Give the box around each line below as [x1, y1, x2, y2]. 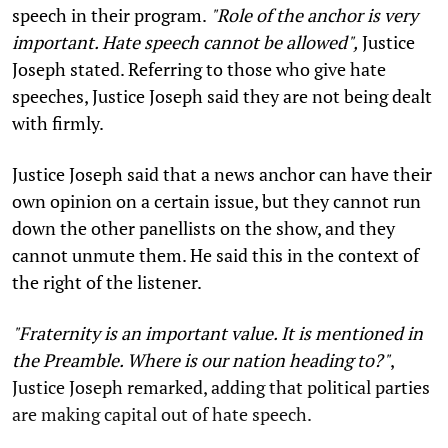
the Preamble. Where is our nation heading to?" [12, 348, 390, 373]
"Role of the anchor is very [210, 3, 418, 28]
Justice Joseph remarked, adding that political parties [12, 375, 430, 400]
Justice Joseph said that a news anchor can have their [12, 162, 432, 187]
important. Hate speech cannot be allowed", [12, 30, 358, 55]
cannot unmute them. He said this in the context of [12, 243, 419, 268]
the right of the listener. [12, 270, 202, 295]
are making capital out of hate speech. [12, 402, 312, 427]
